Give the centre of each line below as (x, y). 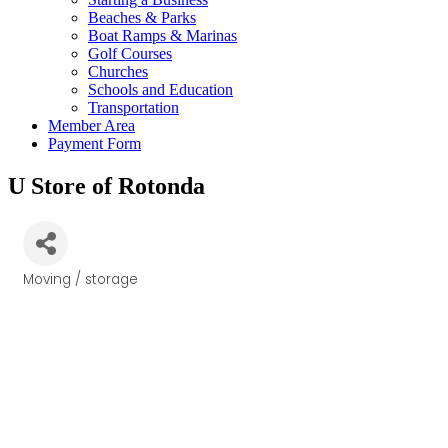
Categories (64, 291)
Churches (118, 71)
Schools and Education (160, 89)
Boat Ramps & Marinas (162, 35)
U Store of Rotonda (106, 185)
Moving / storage (80, 279)
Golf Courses (130, 53)
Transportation (133, 107)
